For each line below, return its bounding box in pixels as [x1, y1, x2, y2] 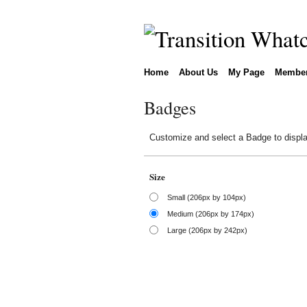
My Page [228, 66, 265, 77]
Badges [143, 95, 196, 120]
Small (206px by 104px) [167, 193, 246, 201]
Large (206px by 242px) [167, 225, 247, 234]
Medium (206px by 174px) [167, 209, 254, 218]
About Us [178, 66, 218, 77]
